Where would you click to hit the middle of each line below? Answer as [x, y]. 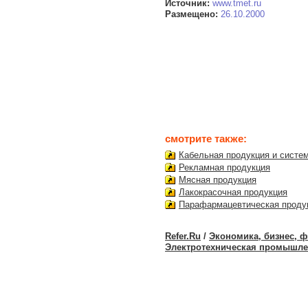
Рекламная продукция [224, 167]
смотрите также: [206, 138]
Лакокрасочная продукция [233, 192]
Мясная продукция [218, 179]
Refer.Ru [183, 236]
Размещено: [191, 14]
